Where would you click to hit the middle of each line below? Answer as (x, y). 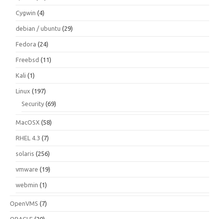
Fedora (26, 44)
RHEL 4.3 (28, 138)
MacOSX (28, 122)
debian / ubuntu (38, 29)
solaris (25, 154)
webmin (27, 185)
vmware (27, 169)
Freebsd (27, 60)
